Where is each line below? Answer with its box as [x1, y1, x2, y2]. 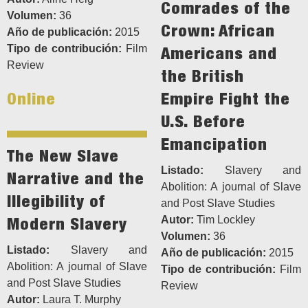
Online [7, 89, 56, 109]
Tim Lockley [194, 214, 255, 226]
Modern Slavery [7, 214, 127, 234]
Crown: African [161, 21, 275, 41]
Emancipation [161, 134, 267, 154]
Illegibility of [7, 191, 105, 211]
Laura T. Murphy [40, 294, 121, 306]
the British [161, 66, 244, 86]
